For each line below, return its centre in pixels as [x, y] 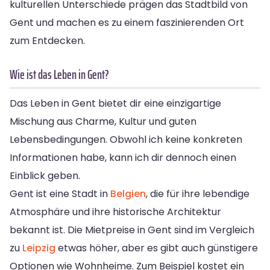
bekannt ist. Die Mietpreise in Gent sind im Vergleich [132, 230]
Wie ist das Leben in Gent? [59, 74]
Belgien [128, 193]
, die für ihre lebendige [198, 193]
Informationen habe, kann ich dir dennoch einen [123, 157]
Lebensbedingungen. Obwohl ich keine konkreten [126, 139]
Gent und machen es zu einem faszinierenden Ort [127, 22]
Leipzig [39, 248]
